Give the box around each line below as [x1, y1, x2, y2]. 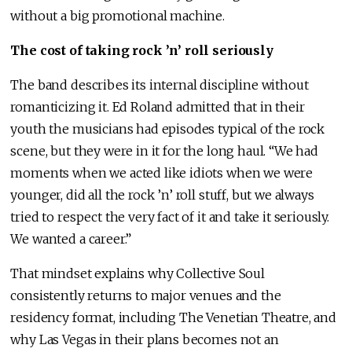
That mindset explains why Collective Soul [10, 266, 265, 282]
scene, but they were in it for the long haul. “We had [10, 143, 318, 159]
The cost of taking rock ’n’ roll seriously [10, 42, 273, 59]
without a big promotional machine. [10, 8, 225, 24]
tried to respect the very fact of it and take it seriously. [10, 209, 329, 225]
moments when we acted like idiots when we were [10, 165, 313, 181]
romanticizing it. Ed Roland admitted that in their [10, 99, 305, 115]
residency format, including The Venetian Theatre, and [10, 310, 336, 326]
